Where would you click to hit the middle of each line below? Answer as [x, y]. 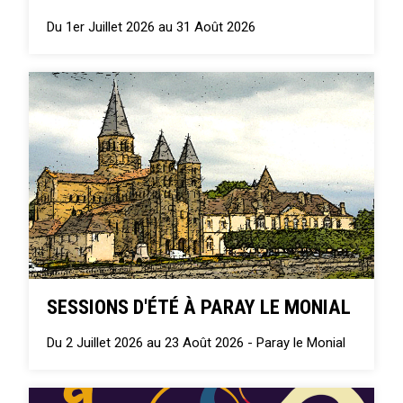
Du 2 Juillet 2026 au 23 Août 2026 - [152, 342]
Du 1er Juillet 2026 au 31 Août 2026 [152, 27]
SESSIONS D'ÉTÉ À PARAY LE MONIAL [199, 306]
